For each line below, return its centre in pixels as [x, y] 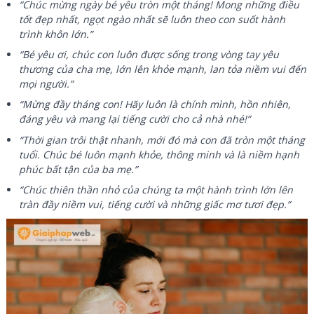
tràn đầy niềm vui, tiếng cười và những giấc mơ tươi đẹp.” [155, 205]
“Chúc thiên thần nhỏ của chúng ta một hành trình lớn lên [156, 190]
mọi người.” [46, 83]
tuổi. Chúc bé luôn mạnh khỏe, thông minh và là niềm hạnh [159, 154]
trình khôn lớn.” [56, 34]
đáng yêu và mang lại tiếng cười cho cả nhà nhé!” [135, 119]
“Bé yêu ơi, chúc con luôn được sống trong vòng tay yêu [149, 54]
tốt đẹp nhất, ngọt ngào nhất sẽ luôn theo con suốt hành [152, 19]
